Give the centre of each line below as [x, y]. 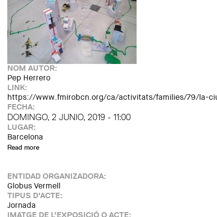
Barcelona [25, 137]
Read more [23, 147]
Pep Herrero [29, 78]
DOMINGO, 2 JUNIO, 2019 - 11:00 [69, 117]
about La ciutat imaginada [77, 147]
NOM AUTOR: [33, 68]
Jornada [22, 205]
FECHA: [22, 107]
